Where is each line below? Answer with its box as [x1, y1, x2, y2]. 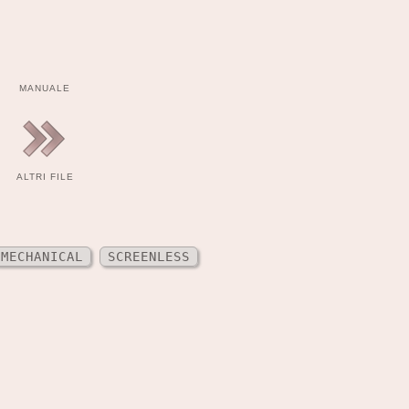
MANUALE [19, 83, 70, 93]
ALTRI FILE [16, 172, 74, 183]
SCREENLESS [108, 249, 190, 265]
